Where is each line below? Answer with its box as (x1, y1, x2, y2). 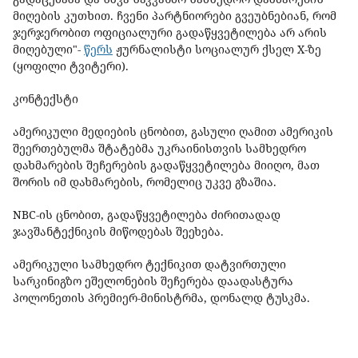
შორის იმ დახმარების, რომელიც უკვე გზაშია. (13, 174, 280, 190)
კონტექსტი (13, 91, 82, 107)
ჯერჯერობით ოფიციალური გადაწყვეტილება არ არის (13, 25, 327, 41)
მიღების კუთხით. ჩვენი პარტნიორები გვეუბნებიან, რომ (13, 8, 336, 24)
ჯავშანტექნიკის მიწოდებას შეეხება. (13, 224, 227, 240)
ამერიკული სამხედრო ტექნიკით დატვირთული (13, 257, 286, 272)
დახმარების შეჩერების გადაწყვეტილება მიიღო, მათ (13, 157, 320, 173)
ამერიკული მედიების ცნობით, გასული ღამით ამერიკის (13, 124, 333, 140)
